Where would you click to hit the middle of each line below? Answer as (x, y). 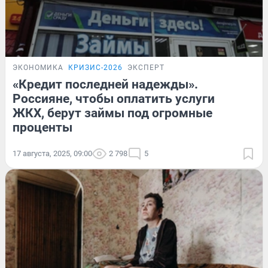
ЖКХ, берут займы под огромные (112, 113)
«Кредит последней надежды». (105, 84)
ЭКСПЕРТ (146, 67)
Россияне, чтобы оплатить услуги (114, 98)
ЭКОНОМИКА (38, 67)
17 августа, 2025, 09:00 (52, 153)
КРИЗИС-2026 (95, 67)
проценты (42, 127)
